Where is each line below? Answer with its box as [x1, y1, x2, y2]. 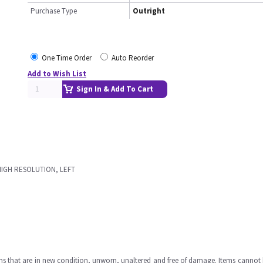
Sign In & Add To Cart [76, 84, 153, 94]
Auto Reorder [112, 53, 154, 63]
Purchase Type [31, 6, 77, 16]
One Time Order [42, 53, 92, 63]
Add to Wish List [28, 69, 86, 79]
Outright [133, 6, 165, 16]
